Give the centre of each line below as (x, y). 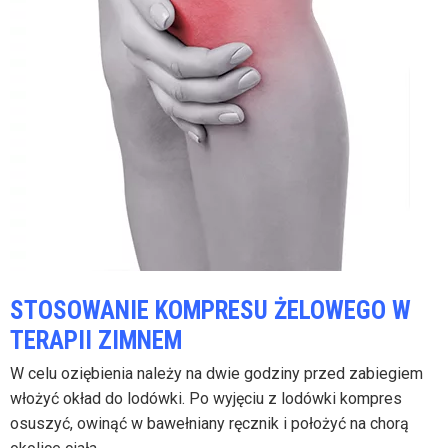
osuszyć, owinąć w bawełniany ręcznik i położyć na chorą (209, 423)
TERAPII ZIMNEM (96, 340)
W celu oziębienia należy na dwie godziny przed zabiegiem (216, 373)
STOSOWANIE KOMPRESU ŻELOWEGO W (210, 310)
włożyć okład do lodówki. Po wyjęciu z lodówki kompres (206, 398)
